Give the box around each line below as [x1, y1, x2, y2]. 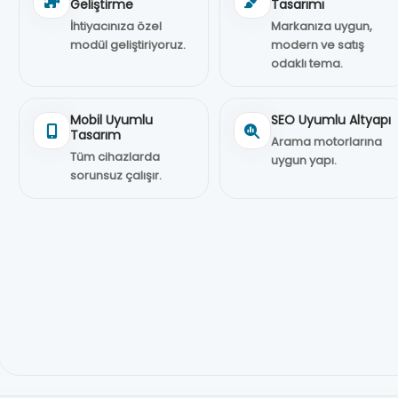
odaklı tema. [270, 55, 343, 72]
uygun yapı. [270, 152, 337, 169]
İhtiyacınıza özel [70, 18, 163, 35]
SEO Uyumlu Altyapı [270, 111, 391, 129]
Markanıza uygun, [270, 18, 372, 35]
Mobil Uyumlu [70, 111, 154, 129]
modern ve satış [270, 36, 364, 53]
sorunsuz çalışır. [70, 167, 163, 184]
